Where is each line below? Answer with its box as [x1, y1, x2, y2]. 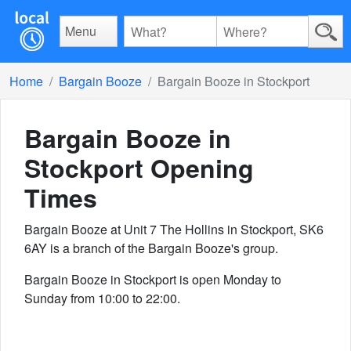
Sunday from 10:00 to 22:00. [24, 289, 180, 307]
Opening [143, 150, 254, 186]
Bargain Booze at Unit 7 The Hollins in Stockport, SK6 [24, 220, 324, 238]
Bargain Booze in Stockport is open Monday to [24, 270, 281, 288]
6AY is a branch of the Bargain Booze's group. [24, 239, 278, 257]
